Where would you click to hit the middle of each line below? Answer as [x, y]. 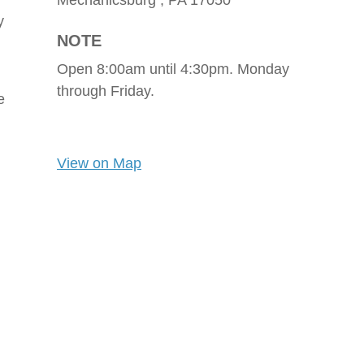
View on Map [99, 163]
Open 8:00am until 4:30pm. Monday [173, 69]
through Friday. [106, 91]
